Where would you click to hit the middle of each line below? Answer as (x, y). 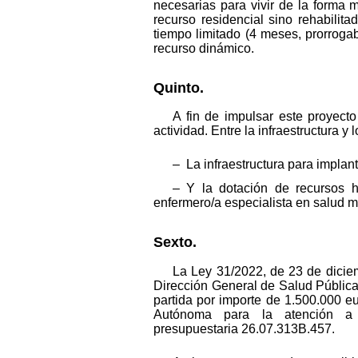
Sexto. (175, 243)
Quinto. (179, 88)
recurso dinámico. (204, 48)
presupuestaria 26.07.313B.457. (244, 329)
